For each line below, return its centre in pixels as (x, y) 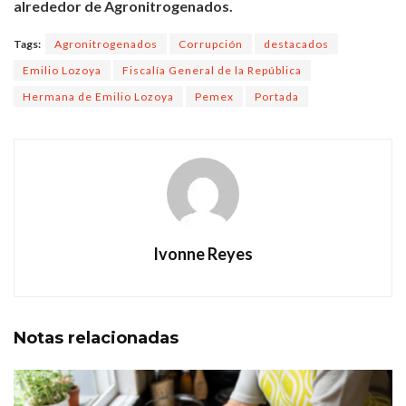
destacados (296, 43)
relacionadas (123, 338)
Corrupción (211, 43)
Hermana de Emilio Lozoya (98, 96)
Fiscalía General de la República (212, 70)
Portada (277, 96)
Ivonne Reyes (203, 253)
